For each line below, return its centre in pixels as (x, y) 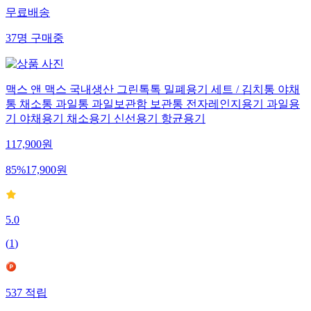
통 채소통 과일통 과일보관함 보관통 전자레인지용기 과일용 (153, 104)
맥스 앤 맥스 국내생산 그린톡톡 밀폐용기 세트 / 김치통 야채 (153, 90)
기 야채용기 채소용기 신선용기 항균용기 (106, 119)
